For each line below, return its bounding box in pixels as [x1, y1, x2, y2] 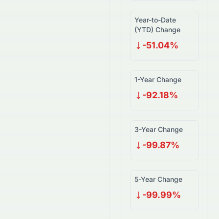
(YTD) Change [134, 25, 180, 34]
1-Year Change [134, 75, 181, 84]
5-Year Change [134, 175, 182, 183]
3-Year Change [134, 125, 183, 133]
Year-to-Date [134, 16, 176, 24]
